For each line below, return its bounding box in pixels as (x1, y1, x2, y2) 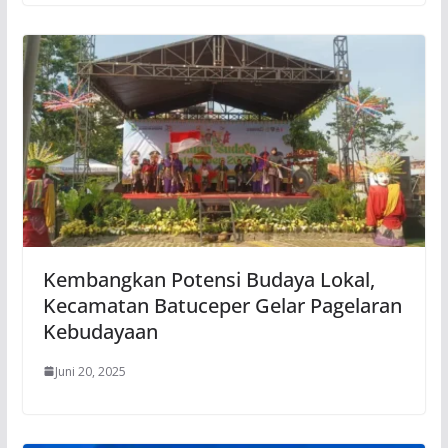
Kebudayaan (42, 317, 158, 345)
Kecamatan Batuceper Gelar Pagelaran (42, 291, 402, 319)
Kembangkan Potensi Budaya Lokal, (42, 265, 375, 293)
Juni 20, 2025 (54, 362, 126, 380)
